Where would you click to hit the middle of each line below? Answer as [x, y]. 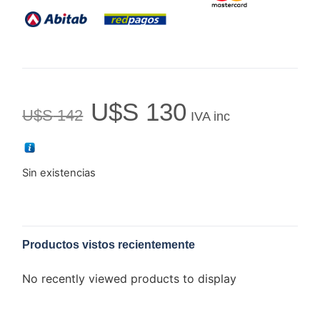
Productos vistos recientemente [109, 244]
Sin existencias [59, 172]
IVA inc [210, 117]
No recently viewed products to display [130, 278]
